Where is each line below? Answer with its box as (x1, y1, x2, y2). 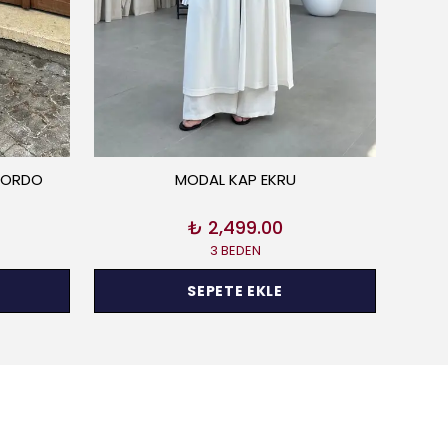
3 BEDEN (209, 241, 261, 260)
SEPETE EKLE (187, 280, 283, 301)
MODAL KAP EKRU (174, 169, 296, 190)
